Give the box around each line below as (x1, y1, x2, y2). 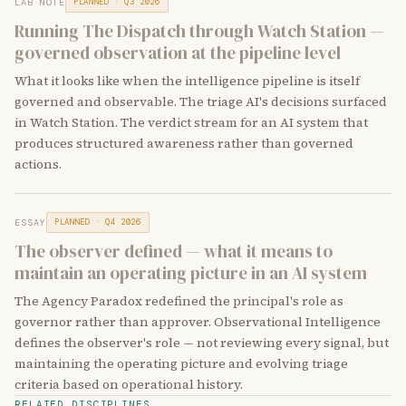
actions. (14, 155, 62, 173)
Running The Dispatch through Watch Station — (14, 19, 384, 43)
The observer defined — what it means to (14, 239, 333, 263)
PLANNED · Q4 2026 (54, 217, 141, 227)
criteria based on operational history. (14, 375, 243, 393)
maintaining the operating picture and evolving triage (14, 354, 348, 372)
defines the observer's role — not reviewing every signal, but (14, 333, 389, 352)
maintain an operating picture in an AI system (14, 261, 367, 285)
